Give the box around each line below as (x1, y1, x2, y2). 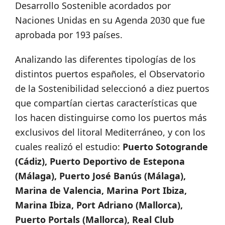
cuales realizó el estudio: (15, 140, 123, 153)
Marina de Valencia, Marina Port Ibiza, (15, 184, 187, 196)
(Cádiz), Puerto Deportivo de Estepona (15, 155, 185, 167)
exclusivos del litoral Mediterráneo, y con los (15, 126, 205, 138)
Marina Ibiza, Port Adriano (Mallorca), (15, 198, 183, 211)
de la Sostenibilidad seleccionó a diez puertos (15, 82, 209, 94)
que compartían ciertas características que (15, 96, 197, 109)
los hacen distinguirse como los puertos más (15, 111, 207, 124)
